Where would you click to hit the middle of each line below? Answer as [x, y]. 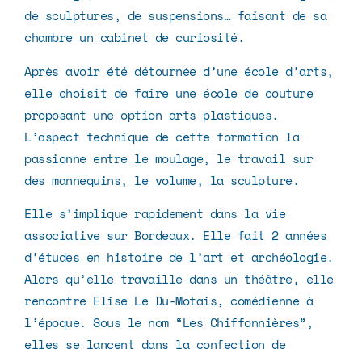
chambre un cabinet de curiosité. [134, 38]
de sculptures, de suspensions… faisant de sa [175, 16]
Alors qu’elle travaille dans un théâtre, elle [179, 279]
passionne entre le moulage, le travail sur [168, 158]
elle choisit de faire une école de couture [168, 93]
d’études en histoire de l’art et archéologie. [179, 257]
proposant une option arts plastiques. [152, 114]
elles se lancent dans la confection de [155, 345]
